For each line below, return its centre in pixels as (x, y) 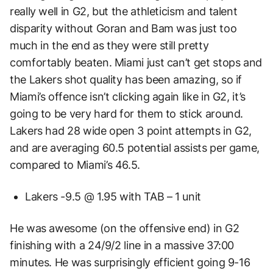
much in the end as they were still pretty (109, 45)
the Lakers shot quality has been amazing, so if (126, 79)
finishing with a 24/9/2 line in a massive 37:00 (122, 245)
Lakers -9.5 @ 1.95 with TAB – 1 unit (113, 196)
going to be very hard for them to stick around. (127, 113)
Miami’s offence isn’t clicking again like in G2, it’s (128, 96)
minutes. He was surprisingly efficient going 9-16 (130, 262)
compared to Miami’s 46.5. (75, 165)
